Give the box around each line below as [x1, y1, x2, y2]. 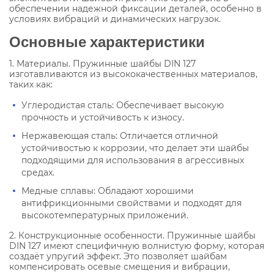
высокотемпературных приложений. [21, 209, 188, 221]
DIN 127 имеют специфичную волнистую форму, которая [9, 240, 264, 251]
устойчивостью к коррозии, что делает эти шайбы [21, 142, 249, 154]
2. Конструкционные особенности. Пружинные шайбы [9, 229, 256, 241]
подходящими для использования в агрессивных [21, 154, 244, 166]
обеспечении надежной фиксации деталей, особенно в [9, 2, 262, 14]
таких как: [9, 78, 53, 90]
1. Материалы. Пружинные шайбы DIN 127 [9, 57, 196, 69]
